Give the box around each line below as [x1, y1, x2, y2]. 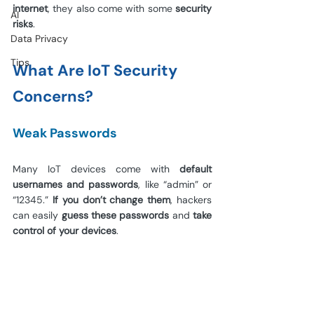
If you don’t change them [52, 193, 171, 206]
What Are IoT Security [13, 60, 181, 81]
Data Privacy [11, 32, 68, 45]
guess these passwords [61, 209, 170, 221]
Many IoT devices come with [13, 163, 179, 175]
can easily [13, 209, 62, 221]
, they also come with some [48, 2, 175, 15]
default [179, 163, 212, 175]
